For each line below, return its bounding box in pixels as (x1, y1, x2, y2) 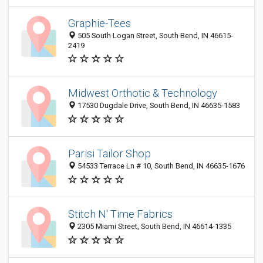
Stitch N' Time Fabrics (68, 208, 173, 221)
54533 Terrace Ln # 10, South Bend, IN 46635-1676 (76, 161, 245, 171)
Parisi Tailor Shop (68, 147, 151, 160)
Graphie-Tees (68, 17, 131, 29)
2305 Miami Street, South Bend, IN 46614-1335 (76, 222, 231, 231)
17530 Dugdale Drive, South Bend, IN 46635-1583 (76, 101, 240, 110)
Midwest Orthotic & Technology (68, 87, 217, 100)
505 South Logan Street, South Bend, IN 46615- (76, 31, 233, 40)
